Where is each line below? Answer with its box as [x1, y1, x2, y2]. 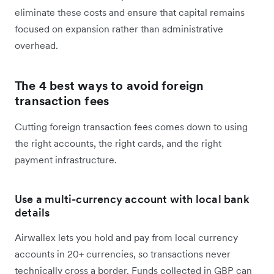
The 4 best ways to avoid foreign [15, 78, 204, 94]
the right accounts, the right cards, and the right [15, 137, 221, 150]
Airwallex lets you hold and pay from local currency [15, 231, 238, 244]
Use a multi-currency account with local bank [15, 192, 250, 207]
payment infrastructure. [15, 154, 117, 166]
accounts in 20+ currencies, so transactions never [15, 248, 231, 261]
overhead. [15, 39, 58, 52]
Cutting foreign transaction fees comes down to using [15, 120, 248, 133]
